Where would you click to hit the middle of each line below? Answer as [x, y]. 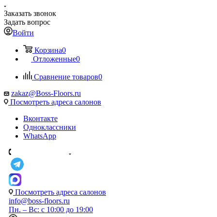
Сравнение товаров [66, 77]
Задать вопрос [27, 22]
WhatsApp [40, 136]
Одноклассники [50, 127]
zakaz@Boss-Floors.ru [46, 93]
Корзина [48, 50]
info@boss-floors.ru [39, 201]
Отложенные [54, 59]
